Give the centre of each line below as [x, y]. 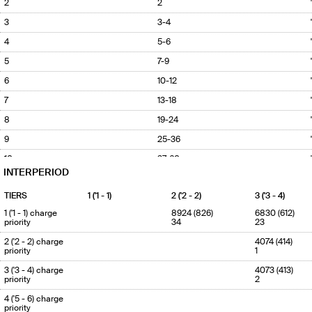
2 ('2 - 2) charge [34, 242]
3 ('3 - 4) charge [34, 271]
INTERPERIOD [36, 172]
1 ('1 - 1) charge [31, 213]
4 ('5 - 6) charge [34, 299]
